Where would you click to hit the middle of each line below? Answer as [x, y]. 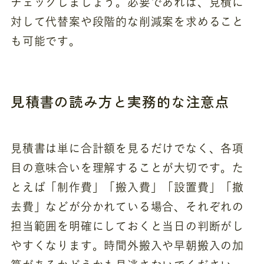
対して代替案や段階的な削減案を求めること [127, 21]
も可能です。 [45, 41]
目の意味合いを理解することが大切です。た [127, 168]
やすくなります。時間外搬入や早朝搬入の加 [127, 246]
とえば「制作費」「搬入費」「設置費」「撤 [127, 187]
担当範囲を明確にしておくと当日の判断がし [127, 226]
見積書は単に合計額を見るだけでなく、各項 [127, 148]
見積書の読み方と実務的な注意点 [120, 102]
